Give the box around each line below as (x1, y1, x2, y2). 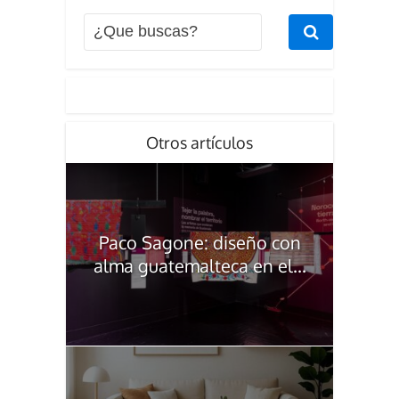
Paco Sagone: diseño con (98, 231, 301, 255)
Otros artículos (146, 132, 253, 152)
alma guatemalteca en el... (93, 254, 306, 278)
